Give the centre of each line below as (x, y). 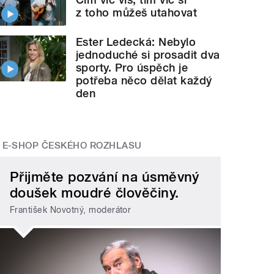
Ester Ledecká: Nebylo (136, 42)
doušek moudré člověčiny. (94, 192)
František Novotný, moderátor (71, 210)
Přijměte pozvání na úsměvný (105, 176)
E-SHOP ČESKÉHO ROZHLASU (72, 146)
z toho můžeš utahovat (137, 12)
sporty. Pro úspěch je (132, 68)
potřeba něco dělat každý (144, 81)
